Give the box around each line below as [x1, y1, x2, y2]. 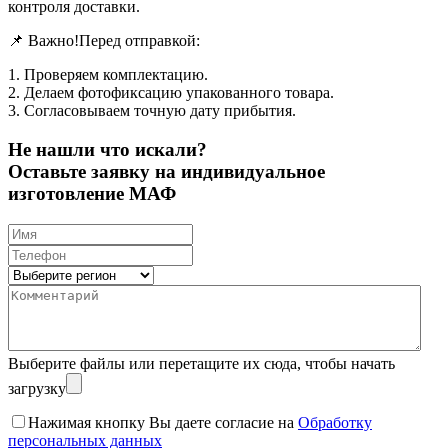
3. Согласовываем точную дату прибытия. [8, 102, 296, 120]
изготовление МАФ [8, 183, 176, 205]
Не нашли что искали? [8, 139, 207, 161]
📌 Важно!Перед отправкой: [8, 32, 200, 50]
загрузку [8, 379, 66, 397]
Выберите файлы [8, 354, 129, 372]
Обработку [298, 413, 372, 431]
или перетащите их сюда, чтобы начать [129, 354, 395, 372]
